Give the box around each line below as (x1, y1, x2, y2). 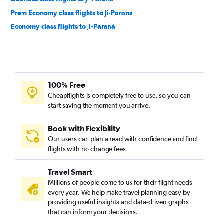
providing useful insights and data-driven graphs (48, 198, 189, 206)
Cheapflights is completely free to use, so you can (48, 91, 191, 99)
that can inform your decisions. (48, 208, 138, 216)
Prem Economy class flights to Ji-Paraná (11, 9, 133, 17)
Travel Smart (48, 167, 92, 176)
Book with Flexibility (48, 124, 120, 132)
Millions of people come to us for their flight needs (48, 178, 192, 186)
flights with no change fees (48, 145, 126, 153)
